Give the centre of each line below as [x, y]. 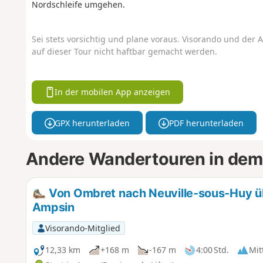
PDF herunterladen [206, 123]
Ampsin [53, 207]
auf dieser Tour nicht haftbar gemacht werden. [124, 52]
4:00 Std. [212, 250]
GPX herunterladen [92, 123]
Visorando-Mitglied [82, 228]
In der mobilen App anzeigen [113, 92]
